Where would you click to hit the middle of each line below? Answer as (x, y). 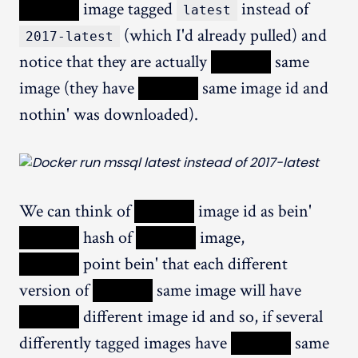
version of (56, 290)
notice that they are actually (115, 62)
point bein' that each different (183, 264)
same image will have (227, 290)
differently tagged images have (125, 343)
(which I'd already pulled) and (223, 35)
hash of (107, 237)
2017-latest (70, 36)
